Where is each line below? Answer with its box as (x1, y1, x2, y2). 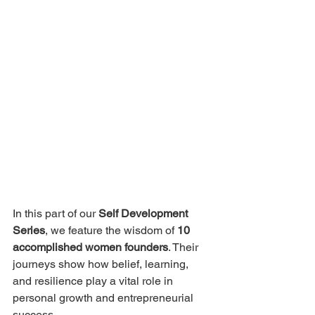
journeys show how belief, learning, (13, 257, 191, 271)
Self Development (98, 207, 191, 220)
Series (13, 224, 45, 237)
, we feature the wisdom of (45, 224, 177, 237)
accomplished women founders (13, 240, 168, 254)
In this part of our (13, 207, 98, 220)
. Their (168, 240, 201, 254)
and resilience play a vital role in (13, 274, 176, 288)
